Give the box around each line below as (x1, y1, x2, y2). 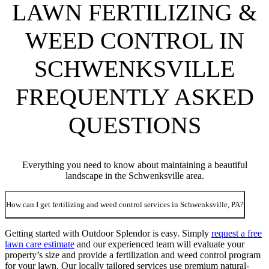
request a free (211, 228, 262, 239)
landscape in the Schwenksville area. (65, 170, 204, 181)
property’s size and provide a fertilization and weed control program (5, 250, 261, 261)
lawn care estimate (5, 239, 74, 250)
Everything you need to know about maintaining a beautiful (22, 159, 247, 170)
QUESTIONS (68, 112, 201, 139)
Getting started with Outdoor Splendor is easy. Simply (5, 228, 211, 239)
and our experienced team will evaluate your (74, 239, 244, 250)
